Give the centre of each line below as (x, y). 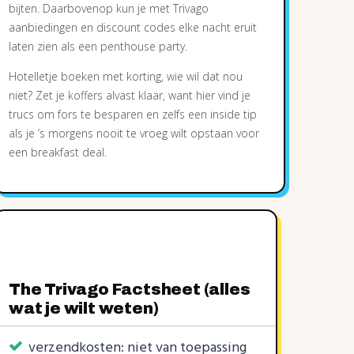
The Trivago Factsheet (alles (130, 289)
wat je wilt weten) (84, 308)
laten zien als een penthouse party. (98, 46)
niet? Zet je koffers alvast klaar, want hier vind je (130, 95)
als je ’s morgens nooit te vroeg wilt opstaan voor (134, 133)
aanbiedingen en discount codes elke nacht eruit (133, 27)
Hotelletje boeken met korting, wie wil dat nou (126, 76)
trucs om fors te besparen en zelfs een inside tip (133, 114)
